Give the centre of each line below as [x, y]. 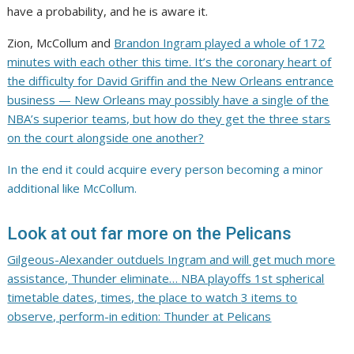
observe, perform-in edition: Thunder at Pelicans [139, 316]
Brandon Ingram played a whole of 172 [220, 43]
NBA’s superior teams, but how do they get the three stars [169, 119]
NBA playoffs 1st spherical [253, 279]
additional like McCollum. [72, 188]
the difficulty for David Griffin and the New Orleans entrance [171, 81]
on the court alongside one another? [106, 138]
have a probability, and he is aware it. [108, 11]
